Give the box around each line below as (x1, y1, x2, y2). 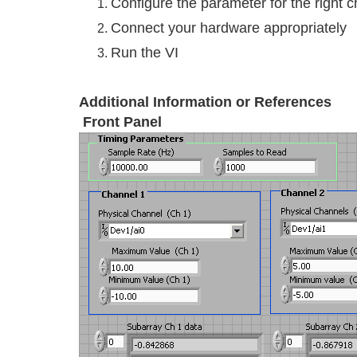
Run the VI (111, 44, 178, 61)
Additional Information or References (79, 94, 331, 110)
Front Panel (83, 114, 162, 130)
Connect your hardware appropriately (111, 19, 347, 36)
